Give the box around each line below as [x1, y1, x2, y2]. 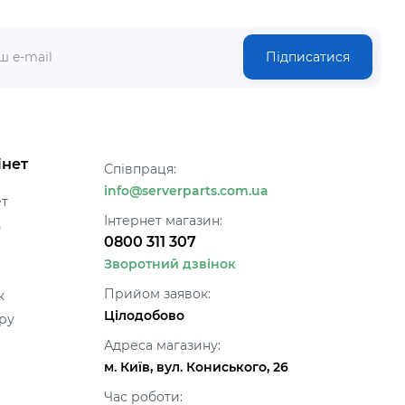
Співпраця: [103, 161, 176, 177]
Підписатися [266, 49, 351, 65]
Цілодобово [103, 307, 184, 324]
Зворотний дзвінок [103, 256, 236, 272]
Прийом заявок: [103, 286, 211, 302]
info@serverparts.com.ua [103, 183, 268, 199]
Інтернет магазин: [103, 212, 222, 229]
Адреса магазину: [103, 337, 221, 353]
